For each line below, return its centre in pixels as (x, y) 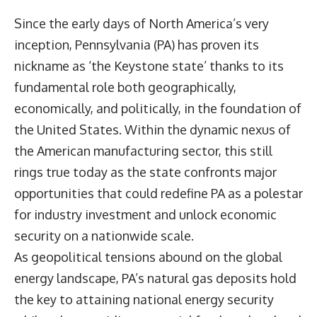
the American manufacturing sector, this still (143, 150)
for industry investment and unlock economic (145, 214)
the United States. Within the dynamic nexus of (152, 129)
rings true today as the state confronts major (145, 172)
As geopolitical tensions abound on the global (148, 257)
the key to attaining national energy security (144, 299)
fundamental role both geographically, (125, 87)
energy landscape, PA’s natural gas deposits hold (155, 278)
